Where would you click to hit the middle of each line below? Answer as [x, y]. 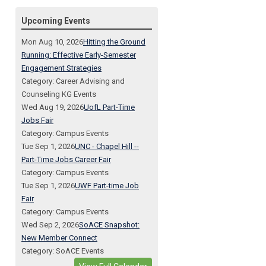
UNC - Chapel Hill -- [107, 146]
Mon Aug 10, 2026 [52, 42]
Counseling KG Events [59, 94]
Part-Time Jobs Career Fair [66, 159]
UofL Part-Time [109, 107]
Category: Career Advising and [73, 81]
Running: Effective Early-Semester [79, 55]
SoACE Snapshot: [109, 225]
